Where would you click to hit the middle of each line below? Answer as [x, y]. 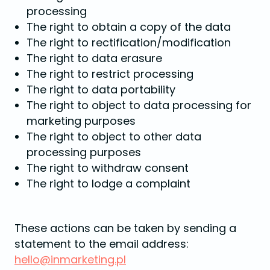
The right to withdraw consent [108, 168]
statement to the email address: [102, 244]
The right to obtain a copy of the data [129, 27]
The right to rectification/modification [129, 42]
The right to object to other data [114, 137]
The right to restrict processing [110, 74]
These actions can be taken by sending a [125, 228]
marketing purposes [81, 121]
